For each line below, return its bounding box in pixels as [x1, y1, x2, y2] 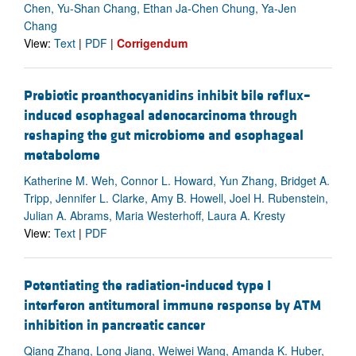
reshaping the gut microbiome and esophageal [24, 126, 304, 145]
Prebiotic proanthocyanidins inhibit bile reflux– [24, 86, 311, 105]
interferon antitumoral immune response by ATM [24, 296, 321, 315]
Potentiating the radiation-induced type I [24, 277, 271, 296]
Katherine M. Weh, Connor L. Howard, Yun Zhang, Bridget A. [24, 172, 330, 188]
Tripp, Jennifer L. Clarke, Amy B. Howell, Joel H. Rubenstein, [24, 189, 328, 206]
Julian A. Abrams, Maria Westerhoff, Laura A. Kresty [24, 207, 285, 223]
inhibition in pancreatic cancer [24, 316, 205, 335]
